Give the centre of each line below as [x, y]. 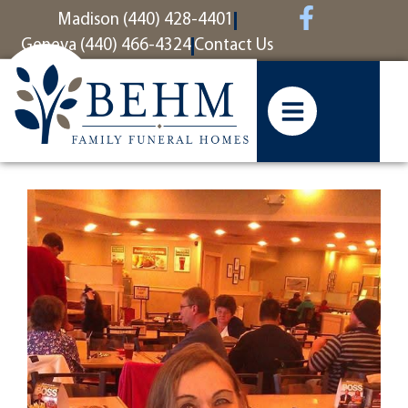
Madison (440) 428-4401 [145, 20]
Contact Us [233, 46]
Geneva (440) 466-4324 [106, 46]
